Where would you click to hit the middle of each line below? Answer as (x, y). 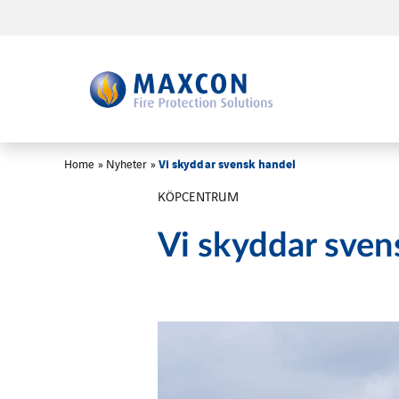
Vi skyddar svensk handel (227, 163)
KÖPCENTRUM (198, 195)
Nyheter (126, 163)
